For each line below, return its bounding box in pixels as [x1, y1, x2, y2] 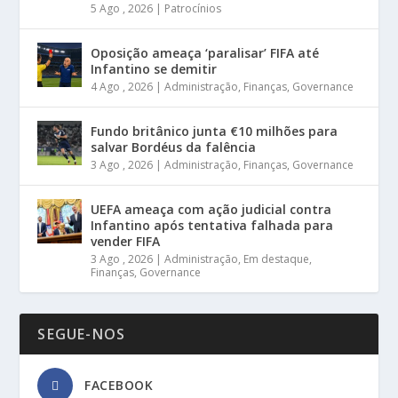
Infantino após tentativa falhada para [91, 217, 334, 234]
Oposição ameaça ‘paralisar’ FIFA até [91, 44, 320, 61]
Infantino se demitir [91, 60, 218, 77]
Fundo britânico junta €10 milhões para [91, 123, 338, 139]
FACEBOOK [84, 377, 154, 394]
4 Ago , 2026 [91, 79, 154, 94]
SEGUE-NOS [37, 324, 126, 344]
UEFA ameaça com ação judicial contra [91, 201, 332, 218]
